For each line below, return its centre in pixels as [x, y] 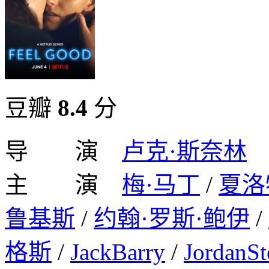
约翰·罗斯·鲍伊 [172, 218]
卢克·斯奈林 [184, 151]
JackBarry [118, 252]
